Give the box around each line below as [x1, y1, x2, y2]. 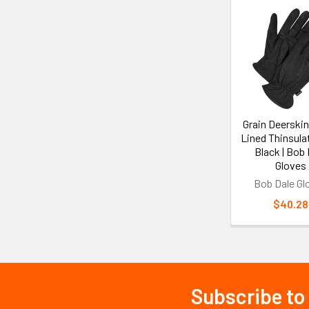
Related [226, 22, 284, 43]
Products [226, 43, 297, 65]
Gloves [275, 158, 306, 172]
